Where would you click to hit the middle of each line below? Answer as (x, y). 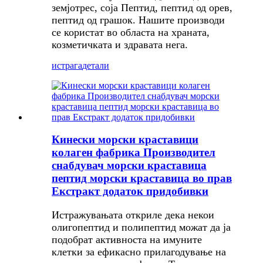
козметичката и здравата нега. (120, 44)
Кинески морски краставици (125, 140)
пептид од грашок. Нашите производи (138, 20)
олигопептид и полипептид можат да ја (141, 227)
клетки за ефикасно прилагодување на (139, 252)
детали (96, 65)
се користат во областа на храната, (131, 32)
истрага (67, 65)
